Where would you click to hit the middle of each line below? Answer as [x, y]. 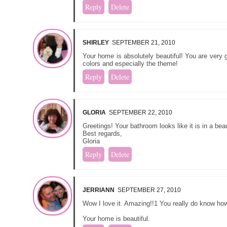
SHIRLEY [96, 42]
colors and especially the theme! [130, 63]
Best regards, [102, 133]
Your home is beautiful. [116, 218]
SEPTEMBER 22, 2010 [141, 112]
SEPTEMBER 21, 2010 [144, 42]
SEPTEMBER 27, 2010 [149, 190]
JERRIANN [99, 190]
